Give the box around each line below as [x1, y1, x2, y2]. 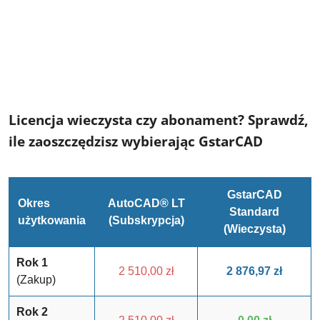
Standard [229, 206, 279, 218]
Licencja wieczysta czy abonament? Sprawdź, [9, 111, 308, 129]
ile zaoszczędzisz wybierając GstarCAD [9, 132, 263, 150]
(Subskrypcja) [108, 214, 184, 226]
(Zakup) [16, 274, 56, 286]
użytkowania [18, 214, 86, 226]
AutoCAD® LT [107, 197, 185, 209]
